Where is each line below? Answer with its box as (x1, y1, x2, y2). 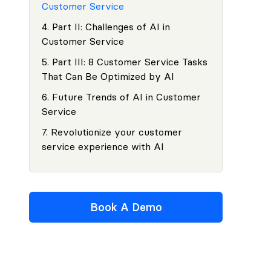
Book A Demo (90, 200, 162, 214)
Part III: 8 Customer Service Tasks (52, 56, 207, 68)
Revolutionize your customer (51, 126, 182, 138)
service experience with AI (42, 140, 164, 152)
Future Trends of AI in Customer (52, 91, 201, 103)
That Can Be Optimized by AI (42, 70, 174, 82)
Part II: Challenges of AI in (52, 21, 170, 33)
